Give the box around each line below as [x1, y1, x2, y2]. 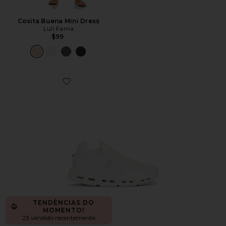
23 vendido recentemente [22, 214, 95, 221]
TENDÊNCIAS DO [33, 199, 94, 206]
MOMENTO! [43, 206, 84, 214]
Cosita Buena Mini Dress [17, 17, 100, 25]
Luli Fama [43, 25, 74, 32]
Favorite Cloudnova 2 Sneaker [66, 83, 153, 91]
